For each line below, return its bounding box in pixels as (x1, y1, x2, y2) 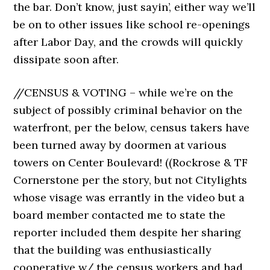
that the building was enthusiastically (13, 242, 212, 257)
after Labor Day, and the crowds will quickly (13, 34, 243, 49)
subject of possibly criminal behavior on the (13, 102, 243, 117)
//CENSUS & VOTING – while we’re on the (13, 85, 234, 99)
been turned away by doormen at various (13, 137, 227, 152)
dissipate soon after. (13, 52, 119, 66)
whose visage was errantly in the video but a (13, 190, 245, 204)
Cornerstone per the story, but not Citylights (13, 172, 248, 187)
